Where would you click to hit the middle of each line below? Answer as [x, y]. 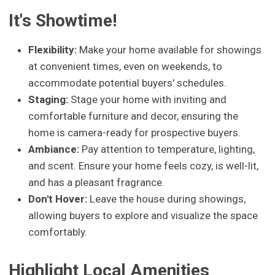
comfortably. [58, 232]
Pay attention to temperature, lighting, [167, 149]
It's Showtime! [63, 20]
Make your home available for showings [169, 50]
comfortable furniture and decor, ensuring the [134, 116]
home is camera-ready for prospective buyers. [135, 133]
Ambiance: [54, 149]
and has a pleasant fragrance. [97, 183]
